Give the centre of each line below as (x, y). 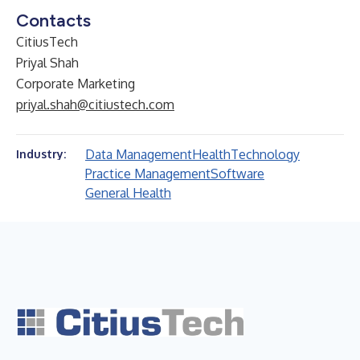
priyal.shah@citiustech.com (95, 104)
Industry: (41, 154)
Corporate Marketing (76, 84)
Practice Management (148, 174)
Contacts (53, 20)
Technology (265, 154)
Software (237, 174)
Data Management (139, 154)
